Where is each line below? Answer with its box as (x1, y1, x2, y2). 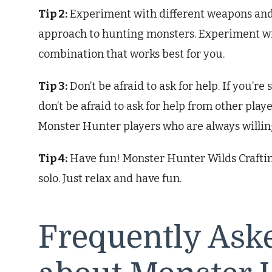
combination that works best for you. (38, 47, 225, 61)
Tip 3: (38, 79, 67, 93)
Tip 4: (38, 151, 67, 165)
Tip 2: (38, 7, 67, 21)
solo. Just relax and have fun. (38, 171, 182, 185)
